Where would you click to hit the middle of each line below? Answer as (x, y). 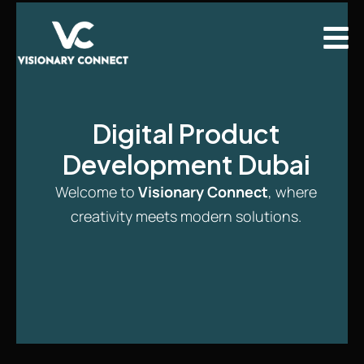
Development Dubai (186, 164)
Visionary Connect (203, 191)
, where (292, 191)
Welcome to (97, 191)
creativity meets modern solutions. (186, 216)
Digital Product (186, 133)
